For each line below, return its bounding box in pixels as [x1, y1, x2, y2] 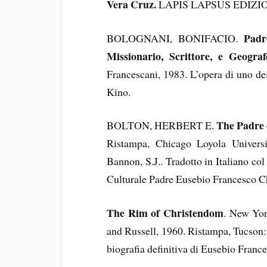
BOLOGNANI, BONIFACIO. [107, 30, 244, 45]
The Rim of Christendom [107, 205, 223, 221]
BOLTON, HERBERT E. [107, 118, 217, 133]
